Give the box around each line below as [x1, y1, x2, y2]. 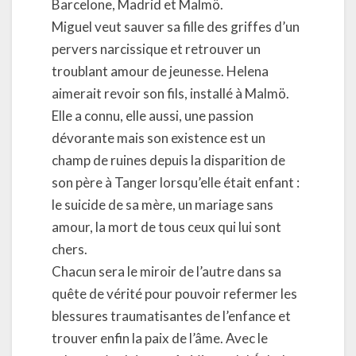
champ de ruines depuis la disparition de [52, 151, 285, 168]
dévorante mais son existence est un [52, 129, 265, 146]
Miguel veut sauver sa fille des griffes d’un [52, 17, 300, 35]
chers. [52, 240, 87, 257]
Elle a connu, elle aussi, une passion [52, 106, 253, 124]
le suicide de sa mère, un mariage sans [52, 195, 273, 213]
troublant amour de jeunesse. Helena [52, 62, 269, 79]
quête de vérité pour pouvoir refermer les [52, 284, 297, 302]
